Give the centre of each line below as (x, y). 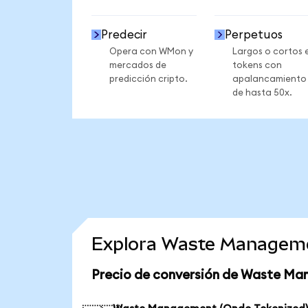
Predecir (124, 34)
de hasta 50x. (262, 92)
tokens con (257, 65)
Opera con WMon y (151, 51)
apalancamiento (269, 79)
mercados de (137, 65)
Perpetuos (253, 34)
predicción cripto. (148, 79)
